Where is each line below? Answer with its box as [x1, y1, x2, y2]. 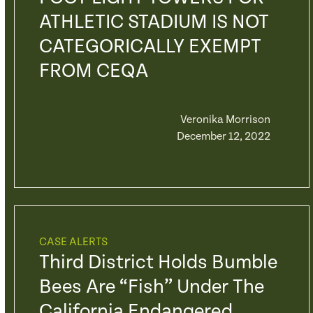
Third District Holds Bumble [38, 252, 277, 274]
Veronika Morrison [180, 113, 270, 126]
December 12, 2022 [176, 130, 270, 143]
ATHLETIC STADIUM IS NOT [38, 11, 269, 34]
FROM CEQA [38, 60, 148, 82]
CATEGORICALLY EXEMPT [38, 36, 261, 58]
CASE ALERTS [38, 235, 108, 249]
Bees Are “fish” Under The [38, 276, 264, 298]
